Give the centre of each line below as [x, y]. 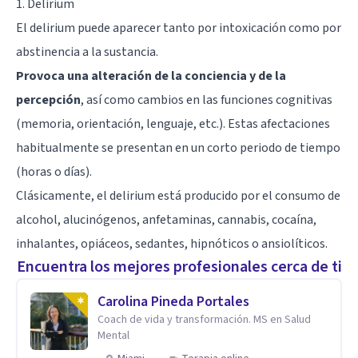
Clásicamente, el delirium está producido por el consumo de [178, 195]
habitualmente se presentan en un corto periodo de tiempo [178, 147]
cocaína [292, 219]
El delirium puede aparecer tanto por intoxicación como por [179, 28]
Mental [113, 335]
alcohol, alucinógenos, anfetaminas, [117, 219]
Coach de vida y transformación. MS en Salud [204, 319]
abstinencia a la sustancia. [87, 52]
